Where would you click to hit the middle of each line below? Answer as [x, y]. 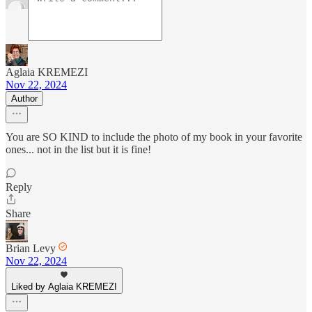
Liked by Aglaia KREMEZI [64, 286]
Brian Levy [31, 248]
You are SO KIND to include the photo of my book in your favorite [154, 136]
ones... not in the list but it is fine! [78, 149]
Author [24, 98]
